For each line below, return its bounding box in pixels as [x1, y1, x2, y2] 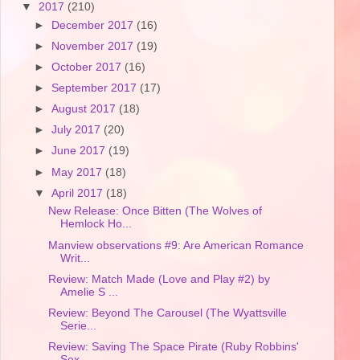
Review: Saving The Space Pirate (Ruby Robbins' [47, 340, 299, 353]
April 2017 [51, 186, 107, 199]
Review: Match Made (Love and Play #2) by [47, 272, 270, 285]
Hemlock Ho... [59, 218, 132, 231]
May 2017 [51, 166, 106, 178]
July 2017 [51, 124, 104, 137]
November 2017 [51, 39, 137, 52]
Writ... [59, 252, 90, 264]
